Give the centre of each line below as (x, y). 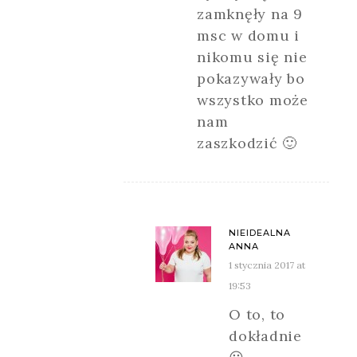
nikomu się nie (252, 57)
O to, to (257, 314)
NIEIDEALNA (260, 232)
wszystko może (253, 100)
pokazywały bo (251, 78)
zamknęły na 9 (250, 14)
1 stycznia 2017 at (267, 265)
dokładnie (265, 335)
